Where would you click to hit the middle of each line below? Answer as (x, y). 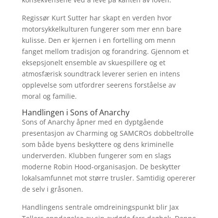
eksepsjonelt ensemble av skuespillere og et (93, 63)
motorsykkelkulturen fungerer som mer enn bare (101, 29)
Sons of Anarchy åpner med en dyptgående (92, 122)
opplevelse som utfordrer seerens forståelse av (99, 85)
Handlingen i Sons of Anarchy (75, 112)
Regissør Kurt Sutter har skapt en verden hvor (97, 18)
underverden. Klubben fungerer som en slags (96, 155)
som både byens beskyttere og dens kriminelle (98, 144)
